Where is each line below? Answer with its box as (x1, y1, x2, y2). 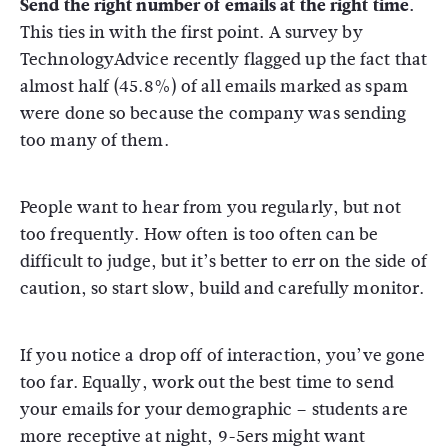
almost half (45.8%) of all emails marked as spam (20, 74, 408, 99)
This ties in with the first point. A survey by (20, 20, 363, 45)
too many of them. (20, 128, 169, 153)
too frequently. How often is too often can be (20, 222, 379, 247)
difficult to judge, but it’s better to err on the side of (20, 249, 427, 274)
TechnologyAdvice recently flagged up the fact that (20, 47, 428, 72)
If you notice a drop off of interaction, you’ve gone (20, 343, 426, 368)
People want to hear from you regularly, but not (20, 195, 401, 220)
